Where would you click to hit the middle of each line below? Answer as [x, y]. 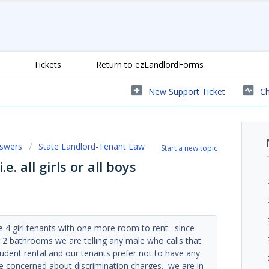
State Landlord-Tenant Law [92, 146]
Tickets [47, 64]
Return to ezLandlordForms [150, 64]
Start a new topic [189, 148]
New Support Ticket [187, 91]
